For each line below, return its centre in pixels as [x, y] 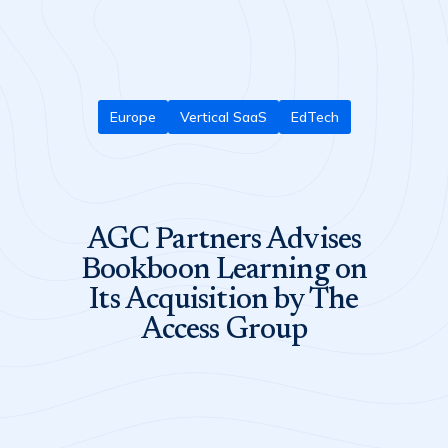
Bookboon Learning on [223, 270]
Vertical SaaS [223, 117]
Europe [132, 117]
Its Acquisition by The [224, 300]
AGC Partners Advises [223, 240]
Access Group [224, 330]
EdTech [314, 117]
